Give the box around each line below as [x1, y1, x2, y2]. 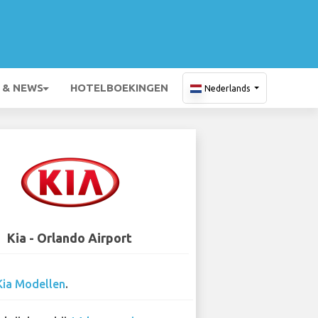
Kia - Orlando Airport [6, 231, 132, 245]
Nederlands [204, 84, 250, 93]
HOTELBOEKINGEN [70, 82, 168, 94]
